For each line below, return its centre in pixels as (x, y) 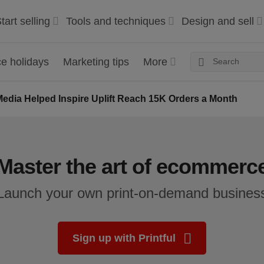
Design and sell (218, 21)
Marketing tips (96, 62)
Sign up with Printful (126, 238)
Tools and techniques (116, 21)
